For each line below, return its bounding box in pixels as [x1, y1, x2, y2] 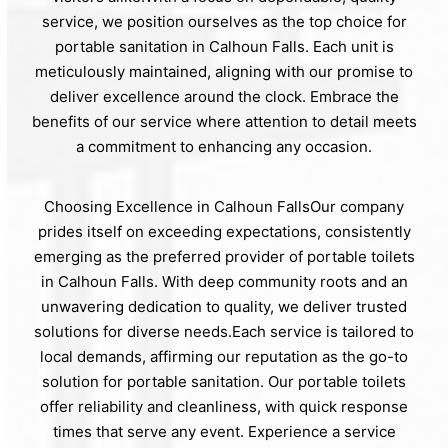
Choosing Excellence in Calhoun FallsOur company [44, 197, 404, 217]
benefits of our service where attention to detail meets [31, 112, 417, 132]
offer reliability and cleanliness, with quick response [40, 397, 408, 417]
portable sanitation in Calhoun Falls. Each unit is [54, 37, 394, 57]
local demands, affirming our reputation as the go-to [40, 347, 408, 367]
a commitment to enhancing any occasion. [76, 137, 372, 157]
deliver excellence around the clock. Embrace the [49, 87, 399, 107]
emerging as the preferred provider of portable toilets [33, 247, 415, 267]
